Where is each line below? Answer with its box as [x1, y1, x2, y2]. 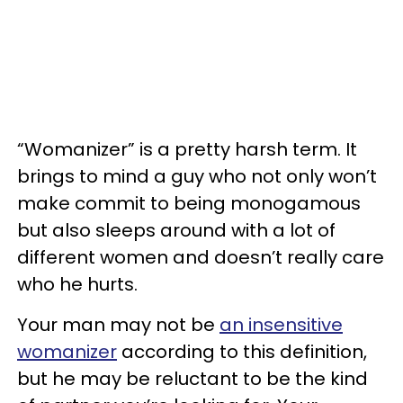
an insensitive [219, 311, 343, 337]
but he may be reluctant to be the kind [17, 365, 368, 391]
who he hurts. [17, 271, 138, 297]
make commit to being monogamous [17, 190, 361, 216]
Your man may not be [17, 311, 219, 337]
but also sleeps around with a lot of [17, 217, 336, 243]
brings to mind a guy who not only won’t [17, 163, 377, 189]
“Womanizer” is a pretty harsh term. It [17, 136, 357, 162]
